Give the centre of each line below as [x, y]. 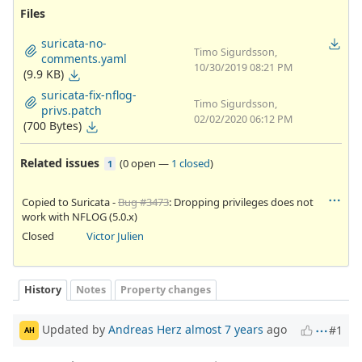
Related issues [60, 162]
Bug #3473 [143, 202]
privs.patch [72, 110]
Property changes [166, 290]
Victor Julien [115, 236]
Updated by [74, 329]
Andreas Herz [145, 329]
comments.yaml [84, 58]
